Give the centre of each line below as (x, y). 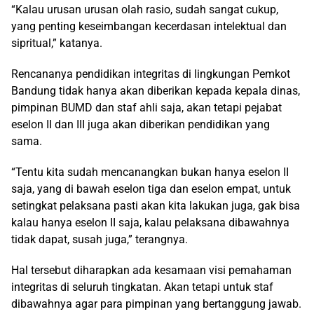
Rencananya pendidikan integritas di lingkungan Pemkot (151, 74)
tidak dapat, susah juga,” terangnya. (100, 240)
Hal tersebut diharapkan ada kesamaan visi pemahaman (151, 271)
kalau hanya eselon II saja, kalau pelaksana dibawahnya (150, 223)
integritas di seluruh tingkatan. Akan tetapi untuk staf (142, 287)
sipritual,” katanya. (57, 43)
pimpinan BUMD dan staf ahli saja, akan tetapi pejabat (146, 108)
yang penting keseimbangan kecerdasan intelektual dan (149, 27)
